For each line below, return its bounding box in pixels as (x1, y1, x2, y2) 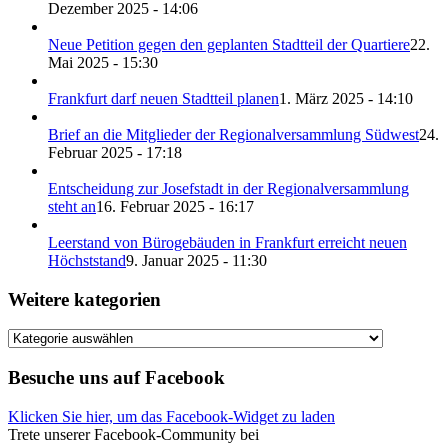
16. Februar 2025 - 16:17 (96, 197, 254, 215)
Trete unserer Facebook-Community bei (8, 425, 259, 443)
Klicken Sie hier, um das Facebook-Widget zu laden (8, 407, 335, 425)
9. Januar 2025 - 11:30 (126, 251, 267, 269)
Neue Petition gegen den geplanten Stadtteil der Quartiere (48, 35, 410, 53)
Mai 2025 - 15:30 (48, 53, 158, 71)
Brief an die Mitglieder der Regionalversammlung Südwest (48, 125, 419, 143)
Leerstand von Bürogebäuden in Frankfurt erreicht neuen (48, 233, 407, 251)
